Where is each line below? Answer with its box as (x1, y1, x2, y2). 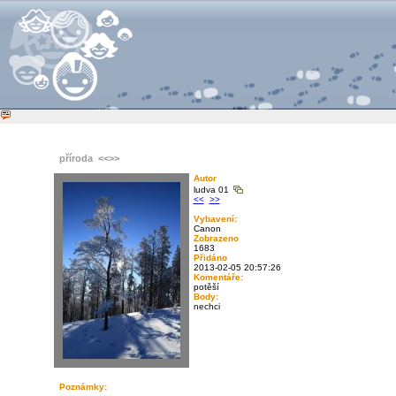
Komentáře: (193, 272, 243, 282)
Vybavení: (193, 214, 237, 224)
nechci (193, 301, 220, 311)
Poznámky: (58, 382, 107, 392)
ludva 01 (193, 185, 232, 194)
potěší (193, 282, 219, 292)
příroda (58, 153, 93, 164)
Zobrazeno (193, 233, 239, 243)
